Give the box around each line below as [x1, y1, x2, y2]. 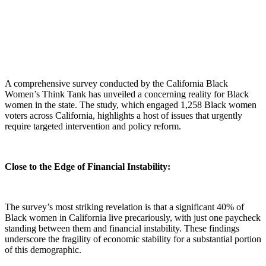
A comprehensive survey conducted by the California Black [5, 78, 228, 88]
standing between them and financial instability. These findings [5, 223, 239, 233]
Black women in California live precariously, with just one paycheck [5, 212, 261, 223]
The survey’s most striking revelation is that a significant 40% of [5, 201, 244, 212]
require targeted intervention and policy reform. [5, 121, 181, 131]
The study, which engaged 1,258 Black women [80, 99, 256, 110]
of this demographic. [5, 244, 81, 255]
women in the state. [5, 99, 80, 110]
